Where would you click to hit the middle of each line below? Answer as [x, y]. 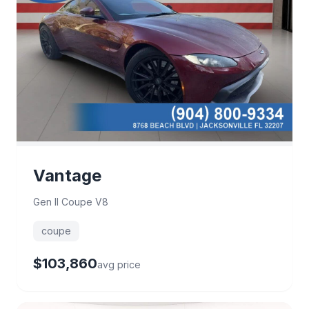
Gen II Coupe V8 [71, 201]
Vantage [67, 175]
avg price [119, 264]
